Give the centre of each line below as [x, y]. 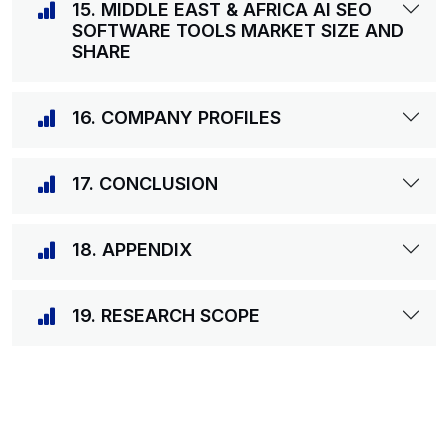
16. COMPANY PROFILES [176, 117]
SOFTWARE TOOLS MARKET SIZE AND [238, 30]
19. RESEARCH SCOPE [166, 315]
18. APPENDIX [132, 249]
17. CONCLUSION [145, 183]
